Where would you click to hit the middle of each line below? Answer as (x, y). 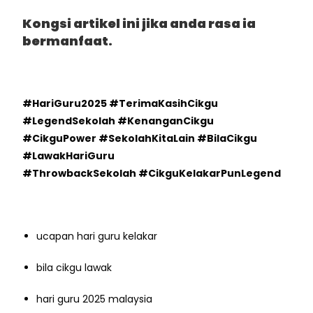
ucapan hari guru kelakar (97, 236)
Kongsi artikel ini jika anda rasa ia (139, 23)
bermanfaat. (68, 41)
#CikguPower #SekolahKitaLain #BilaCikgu (140, 138)
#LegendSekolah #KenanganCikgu (118, 121)
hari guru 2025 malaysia (95, 299)
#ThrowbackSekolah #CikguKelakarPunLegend (152, 173)
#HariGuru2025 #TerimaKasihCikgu (121, 103)
